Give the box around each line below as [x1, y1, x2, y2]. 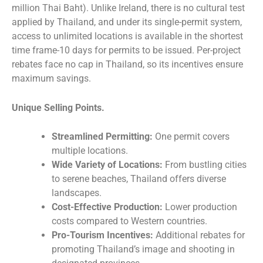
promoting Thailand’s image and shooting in [52, 244, 235, 255]
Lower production [163, 201, 237, 213]
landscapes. [52, 187, 102, 199]
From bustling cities [163, 159, 247, 171]
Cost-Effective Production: [52, 201, 163, 213]
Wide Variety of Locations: [52, 159, 163, 171]
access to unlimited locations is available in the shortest [12, 31, 243, 42]
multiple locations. [52, 145, 128, 157]
